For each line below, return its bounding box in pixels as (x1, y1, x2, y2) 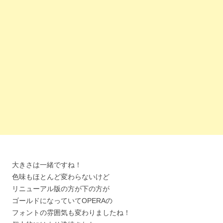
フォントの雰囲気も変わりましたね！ (12, 209, 130, 217)
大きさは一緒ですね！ (12, 161, 82, 169)
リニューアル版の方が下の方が (12, 185, 110, 193)
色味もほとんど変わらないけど (12, 173, 110, 181)
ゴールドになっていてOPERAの (12, 197, 112, 205)
